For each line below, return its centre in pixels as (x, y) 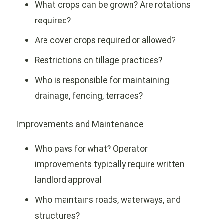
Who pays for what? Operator (91, 149)
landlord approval (68, 180)
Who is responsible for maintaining (102, 80)
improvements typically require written (109, 164)
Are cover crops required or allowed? (105, 40)
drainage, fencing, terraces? (88, 96)
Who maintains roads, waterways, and (108, 199)
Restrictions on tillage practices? (98, 60)
